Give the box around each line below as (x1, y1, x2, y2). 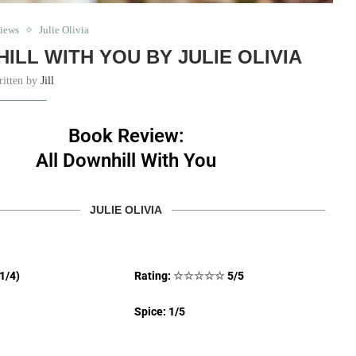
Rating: (133, 269, 173, 283)
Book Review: (68, 125, 184, 148)
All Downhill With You (36, 149, 217, 172)
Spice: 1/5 (133, 305, 185, 319)
